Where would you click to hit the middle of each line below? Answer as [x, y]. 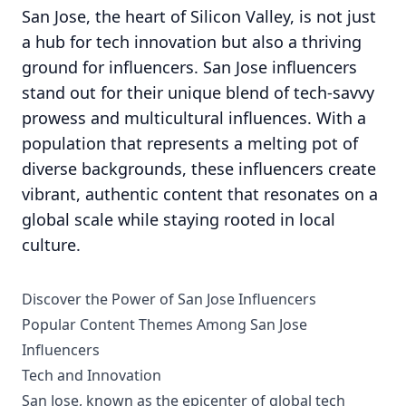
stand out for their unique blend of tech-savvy [198, 92]
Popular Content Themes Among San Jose [164, 324]
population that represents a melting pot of [190, 143]
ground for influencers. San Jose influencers [189, 67]
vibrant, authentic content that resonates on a [200, 194]
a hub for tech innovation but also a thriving [192, 42]
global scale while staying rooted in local [179, 219]
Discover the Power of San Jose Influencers [169, 299]
